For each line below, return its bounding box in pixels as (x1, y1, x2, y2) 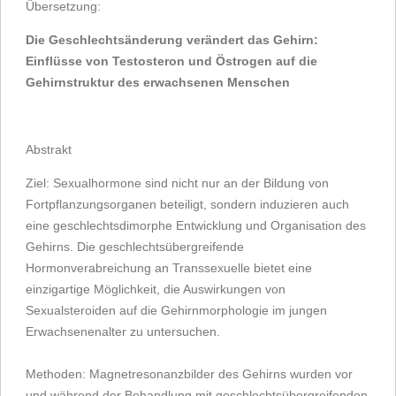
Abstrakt (26, 142, 72, 156)
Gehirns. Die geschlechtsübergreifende (26, 240, 244, 254)
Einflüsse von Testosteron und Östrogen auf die (26, 54, 317, 68)
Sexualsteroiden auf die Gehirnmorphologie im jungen (26, 303, 327, 317)
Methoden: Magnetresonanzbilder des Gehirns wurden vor (26, 367, 353, 381)
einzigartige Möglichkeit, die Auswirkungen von (26, 282, 286, 296)
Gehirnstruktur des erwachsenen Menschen (26, 75, 290, 89)
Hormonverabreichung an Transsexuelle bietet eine (26, 261, 312, 275)
